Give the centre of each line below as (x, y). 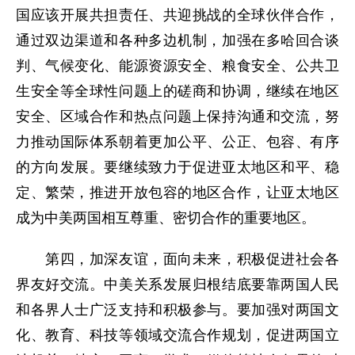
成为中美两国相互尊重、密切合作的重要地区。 (166, 218)
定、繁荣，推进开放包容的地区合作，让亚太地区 (177, 193)
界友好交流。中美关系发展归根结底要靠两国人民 (177, 284)
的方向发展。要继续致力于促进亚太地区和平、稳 (177, 167)
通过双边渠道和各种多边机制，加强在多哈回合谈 (177, 40)
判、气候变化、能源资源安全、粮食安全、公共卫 (177, 66)
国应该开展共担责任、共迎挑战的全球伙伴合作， (177, 15)
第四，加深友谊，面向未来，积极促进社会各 (177, 259)
